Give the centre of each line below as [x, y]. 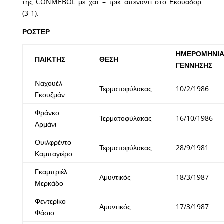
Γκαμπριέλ [51, 172]
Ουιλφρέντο [53, 142]
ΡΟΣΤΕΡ [36, 32]
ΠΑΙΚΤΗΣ [50, 59]
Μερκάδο [49, 183]
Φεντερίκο [50, 201]
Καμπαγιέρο [53, 154]
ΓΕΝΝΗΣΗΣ [194, 65]
